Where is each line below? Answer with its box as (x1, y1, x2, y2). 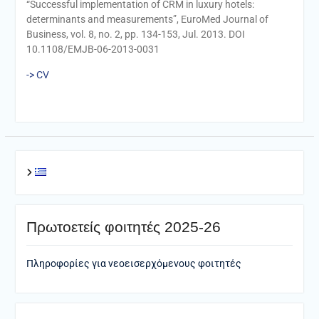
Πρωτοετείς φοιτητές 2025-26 (26, 218, 221, 235)
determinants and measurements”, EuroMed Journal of (26, 13, 268, 25)
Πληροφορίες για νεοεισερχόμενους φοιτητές (26, 257, 244, 269)
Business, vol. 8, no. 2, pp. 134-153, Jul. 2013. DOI (26, 28, 245, 40)
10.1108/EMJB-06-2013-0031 (26, 43, 159, 55)
